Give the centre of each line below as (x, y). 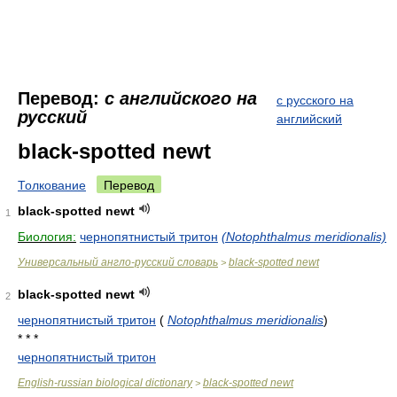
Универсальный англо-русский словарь (118, 262)
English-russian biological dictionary (105, 383)
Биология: (47, 237)
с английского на (181, 98)
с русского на (315, 100)
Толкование (52, 185)
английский (309, 119)
